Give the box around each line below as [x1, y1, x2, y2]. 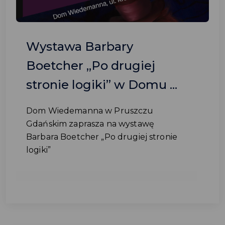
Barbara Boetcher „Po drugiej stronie [26, 132, 178, 142]
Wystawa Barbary [26, 39, 133, 54]
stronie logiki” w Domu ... [26, 77, 177, 92]
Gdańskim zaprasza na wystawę [26, 119, 154, 129]
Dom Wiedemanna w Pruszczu [26, 106, 154, 116]
